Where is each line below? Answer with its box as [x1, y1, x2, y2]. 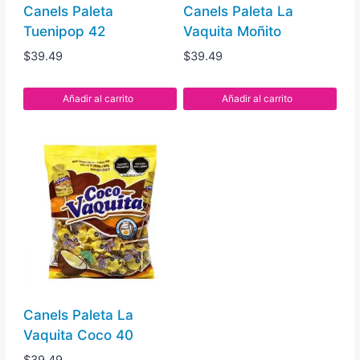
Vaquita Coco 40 [23, 326, 134, 343]
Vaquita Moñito [182, 22, 281, 39]
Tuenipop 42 [23, 22, 106, 39]
